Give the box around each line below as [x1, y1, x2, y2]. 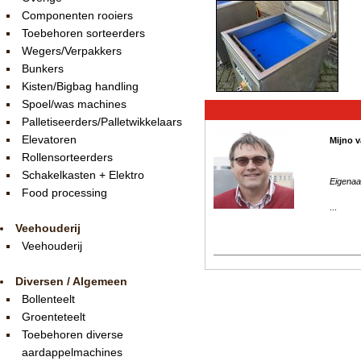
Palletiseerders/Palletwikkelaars [22, 115, 182, 128]
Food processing [22, 186, 107, 199]
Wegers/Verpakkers [22, 44, 122, 57]
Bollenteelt [22, 293, 75, 305]
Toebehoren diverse [22, 328, 123, 341]
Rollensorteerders [22, 151, 113, 164]
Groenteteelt [22, 310, 85, 323]
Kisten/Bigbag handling [22, 80, 139, 93]
